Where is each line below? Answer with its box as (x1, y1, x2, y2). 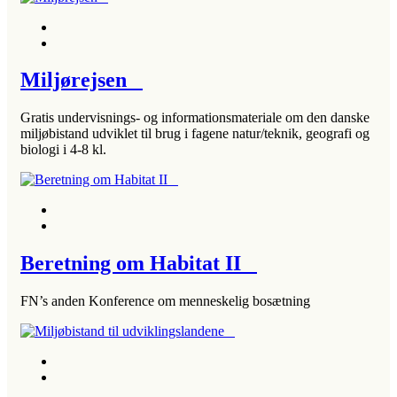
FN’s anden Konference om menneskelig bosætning (20, 293, 310, 309)
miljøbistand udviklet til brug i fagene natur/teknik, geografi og (20, 126, 370, 142)
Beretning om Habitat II (20, 252, 257, 276)
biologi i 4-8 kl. (20, 142, 106, 158)
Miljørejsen (20, 68, 143, 92)
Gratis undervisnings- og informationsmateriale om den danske (20, 110, 370, 126)
